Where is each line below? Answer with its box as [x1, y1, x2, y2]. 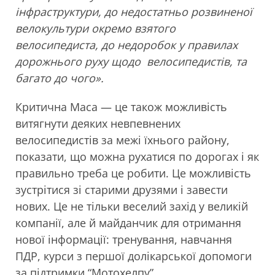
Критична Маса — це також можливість [15, 99, 227, 115]
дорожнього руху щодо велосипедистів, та [15, 54, 247, 69]
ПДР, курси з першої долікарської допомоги [15, 249, 252, 264]
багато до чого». [15, 71, 104, 86]
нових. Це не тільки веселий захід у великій [15, 199, 248, 214]
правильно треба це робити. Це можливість [15, 166, 251, 181]
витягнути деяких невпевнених [15, 116, 180, 131]
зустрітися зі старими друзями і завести [15, 182, 228, 198]
